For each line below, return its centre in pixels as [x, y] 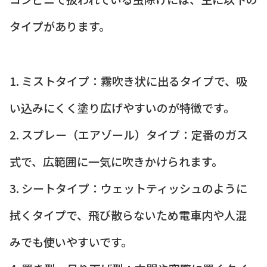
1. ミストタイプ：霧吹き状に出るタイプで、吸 [128, 81]
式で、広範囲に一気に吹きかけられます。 [116, 162]
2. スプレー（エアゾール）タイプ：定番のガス [129, 135]
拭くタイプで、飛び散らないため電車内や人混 [128, 215]
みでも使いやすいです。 [71, 242]
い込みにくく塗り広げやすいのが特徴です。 [122, 108]
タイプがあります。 [60, 26]
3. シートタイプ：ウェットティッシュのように [128, 188]
